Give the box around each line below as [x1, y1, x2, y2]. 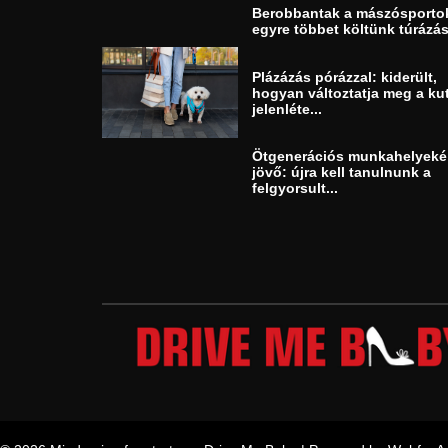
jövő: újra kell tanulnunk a [252, 164, 431, 181]
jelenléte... [252, 100, 322, 117]
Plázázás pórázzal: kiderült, [252, 68, 437, 85]
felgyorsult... [252, 180, 338, 197]
